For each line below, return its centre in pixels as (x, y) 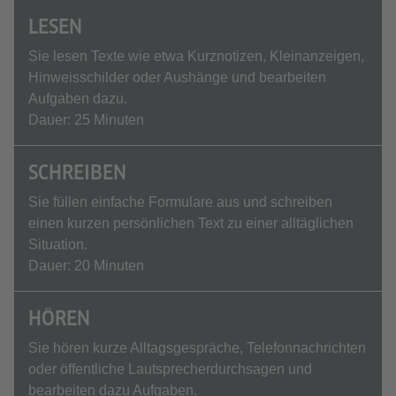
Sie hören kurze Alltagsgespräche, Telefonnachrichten (197, 348)
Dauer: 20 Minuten (86, 266)
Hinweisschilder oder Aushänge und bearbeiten (177, 77)
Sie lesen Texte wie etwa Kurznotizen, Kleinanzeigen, (196, 56)
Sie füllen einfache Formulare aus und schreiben (180, 202)
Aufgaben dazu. (78, 99)
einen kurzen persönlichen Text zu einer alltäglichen (191, 223)
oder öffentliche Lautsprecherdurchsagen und (170, 369)
